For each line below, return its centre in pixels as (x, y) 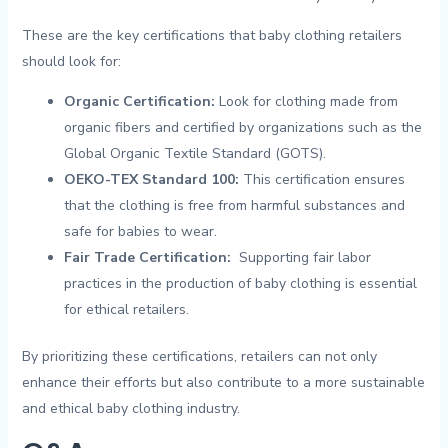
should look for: (71, 61)
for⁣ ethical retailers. (126, 309)
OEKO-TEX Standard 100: (151, 179)
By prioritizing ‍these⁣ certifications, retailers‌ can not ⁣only (199, 356)
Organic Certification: (139, 101)
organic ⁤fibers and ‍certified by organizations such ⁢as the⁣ (242, 127)
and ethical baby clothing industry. (130, 408)
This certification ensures (321, 179)
